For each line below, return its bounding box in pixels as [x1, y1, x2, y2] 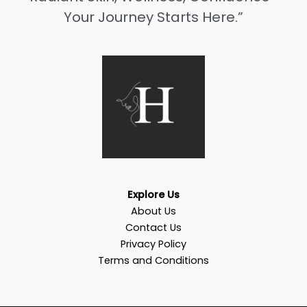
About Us [131, 204, 176, 218]
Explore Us [127, 187, 180, 201]
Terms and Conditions [98, 253, 209, 267]
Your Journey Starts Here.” [64, 7, 243, 27]
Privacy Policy [121, 236, 186, 251]
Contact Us [125, 220, 182, 234]
